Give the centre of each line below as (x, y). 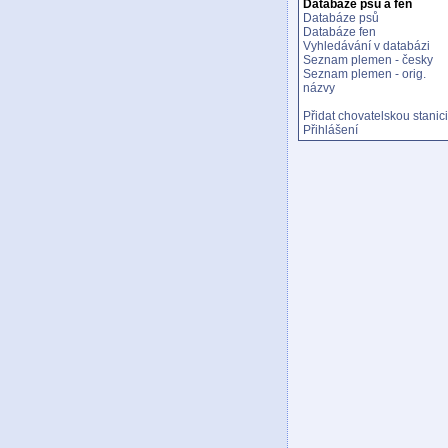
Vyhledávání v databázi (366, 46)
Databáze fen (339, 32)
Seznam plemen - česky (368, 60)
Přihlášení (330, 130)
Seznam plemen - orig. (364, 74)
